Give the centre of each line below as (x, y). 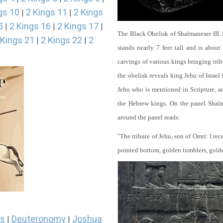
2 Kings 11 (47, 12)
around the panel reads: (149, 117)
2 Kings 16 (30, 26)
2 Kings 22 (61, 40)
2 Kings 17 (78, 26)
